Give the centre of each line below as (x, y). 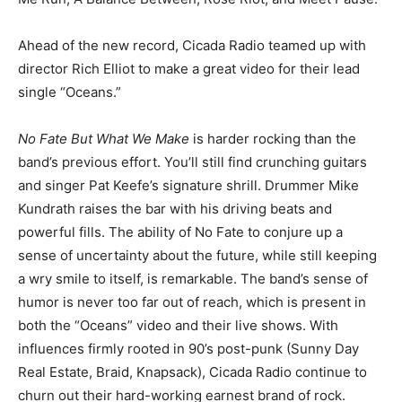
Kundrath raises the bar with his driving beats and (175, 209)
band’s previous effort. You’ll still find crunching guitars (192, 162)
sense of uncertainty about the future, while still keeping (197, 255)
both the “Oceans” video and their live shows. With (178, 325)
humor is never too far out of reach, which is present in (192, 302)
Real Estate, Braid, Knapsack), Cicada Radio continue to (192, 372)
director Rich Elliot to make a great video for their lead (189, 69)
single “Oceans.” (70, 92)
